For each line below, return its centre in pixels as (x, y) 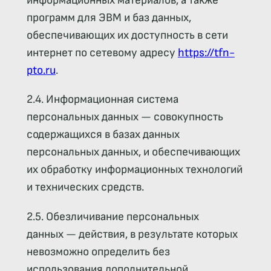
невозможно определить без (98, 252)
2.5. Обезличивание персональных (113, 217)
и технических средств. (85, 188)
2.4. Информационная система (102, 100)
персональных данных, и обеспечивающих (133, 152)
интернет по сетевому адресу (102, 53)
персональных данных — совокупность (125, 117)
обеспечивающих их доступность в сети (127, 36)
